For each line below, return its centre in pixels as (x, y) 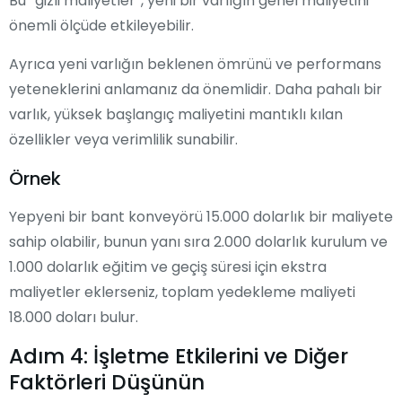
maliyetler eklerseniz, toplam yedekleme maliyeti (182, 292)
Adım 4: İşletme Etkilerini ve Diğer (179, 356)
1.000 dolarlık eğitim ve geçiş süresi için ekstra (168, 267)
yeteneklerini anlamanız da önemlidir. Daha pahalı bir (196, 89)
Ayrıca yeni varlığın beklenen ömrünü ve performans (195, 64)
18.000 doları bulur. (74, 317)
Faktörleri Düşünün (107, 382)
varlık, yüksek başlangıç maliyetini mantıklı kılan (176, 114)
